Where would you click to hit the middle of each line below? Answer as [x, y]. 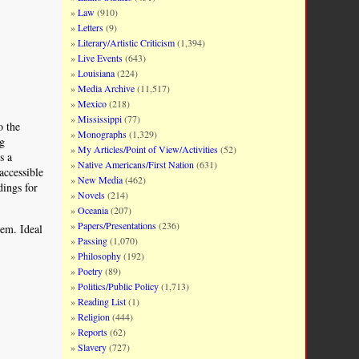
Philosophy [100, 256]
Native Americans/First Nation [136, 164]
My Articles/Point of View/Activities [148, 149]
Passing [93, 240]
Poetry [91, 271]
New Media [101, 179]
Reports [93, 332]
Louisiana [97, 73]
